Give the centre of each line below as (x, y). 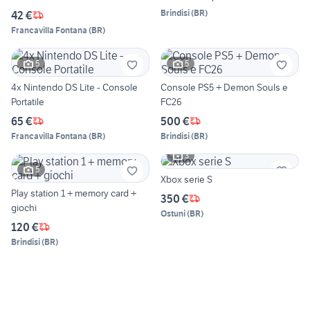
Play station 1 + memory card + (74, 193)
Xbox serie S (186, 179)
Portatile (28, 101)
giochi (24, 207)
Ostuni (173, 213)
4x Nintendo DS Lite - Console (74, 87)
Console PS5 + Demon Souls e (224, 87)
